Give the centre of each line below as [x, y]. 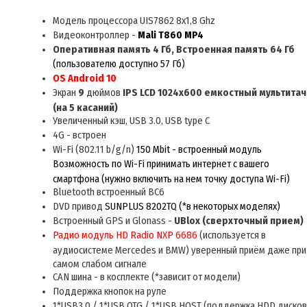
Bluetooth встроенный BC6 [109, 192]
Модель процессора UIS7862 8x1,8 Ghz [134, 21]
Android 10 [92, 78]
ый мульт [265, 93]
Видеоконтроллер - [95, 35]
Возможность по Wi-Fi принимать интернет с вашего [161, 164]
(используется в [232, 235]
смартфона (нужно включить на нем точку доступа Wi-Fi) [171, 178]
